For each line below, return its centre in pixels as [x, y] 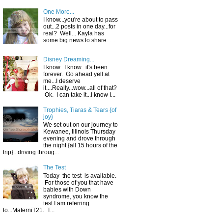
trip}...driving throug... [31, 152]
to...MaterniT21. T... [29, 210]
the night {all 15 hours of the [80, 146]
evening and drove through [79, 139]
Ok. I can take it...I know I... [79, 95]
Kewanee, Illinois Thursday [79, 132]
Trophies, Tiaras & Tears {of [80, 110]
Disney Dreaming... [69, 59]
